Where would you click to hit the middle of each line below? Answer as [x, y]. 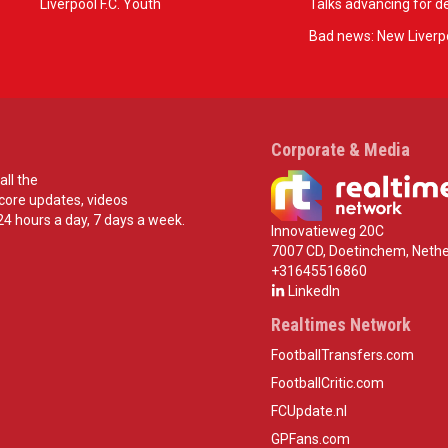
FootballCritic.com [327, 383]
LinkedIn [312, 291]
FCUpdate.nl [308, 411]
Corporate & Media [340, 149]
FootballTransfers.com [342, 355]
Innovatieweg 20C [327, 231]
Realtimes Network [340, 325]
